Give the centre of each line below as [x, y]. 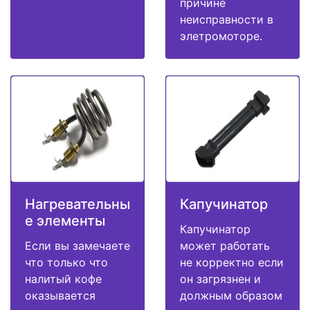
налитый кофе [63, 279]
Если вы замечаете [77, 246]
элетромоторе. [221, 36]
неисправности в [227, 19]
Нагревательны [77, 204]
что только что [66, 263]
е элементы [65, 221]
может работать [225, 246]
